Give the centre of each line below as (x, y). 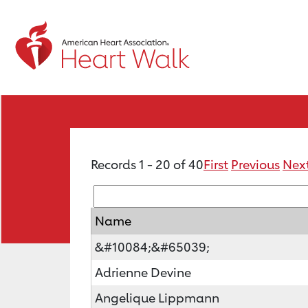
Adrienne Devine (143, 272)
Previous (255, 164)
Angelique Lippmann (157, 298)
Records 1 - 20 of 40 (147, 164)
